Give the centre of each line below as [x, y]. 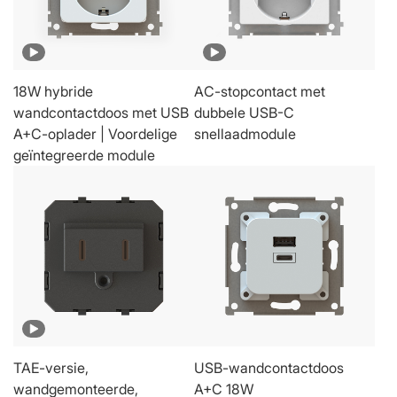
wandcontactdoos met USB [101, 112]
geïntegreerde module [84, 155]
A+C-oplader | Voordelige [95, 133]
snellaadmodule [245, 133]
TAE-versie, [51, 367]
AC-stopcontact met [260, 91]
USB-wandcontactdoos [269, 367]
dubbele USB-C [244, 112]
